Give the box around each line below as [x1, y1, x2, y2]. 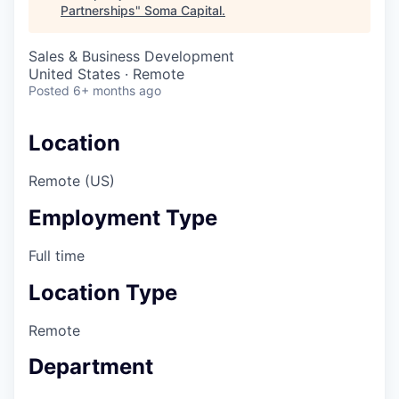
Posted [28, 83, 69, 98]
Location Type [28, 279, 177, 305]
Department [28, 354, 153, 380]
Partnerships [61, 3, 135, 18]
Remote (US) [28, 171, 115, 190]
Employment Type [28, 204, 217, 231]
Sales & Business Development [28, 47, 234, 65]
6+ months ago [73, 83, 161, 98]
